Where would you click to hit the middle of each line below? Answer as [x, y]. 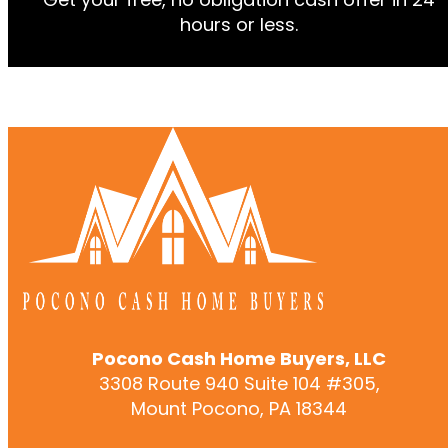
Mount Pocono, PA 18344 [239, 408]
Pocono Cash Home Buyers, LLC [239, 358]
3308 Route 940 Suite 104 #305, [239, 383]
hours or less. [239, 24]
